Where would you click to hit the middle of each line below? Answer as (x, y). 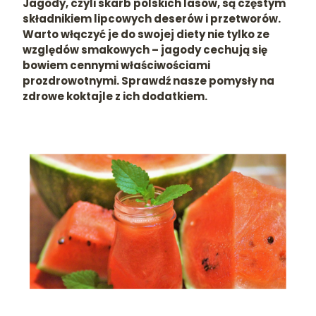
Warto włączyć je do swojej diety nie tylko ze (146, 34)
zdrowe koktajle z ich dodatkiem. (115, 96)
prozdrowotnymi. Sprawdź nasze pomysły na (148, 81)
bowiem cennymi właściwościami (116, 65)
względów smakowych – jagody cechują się (145, 50)
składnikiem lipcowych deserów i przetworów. (152, 19)
